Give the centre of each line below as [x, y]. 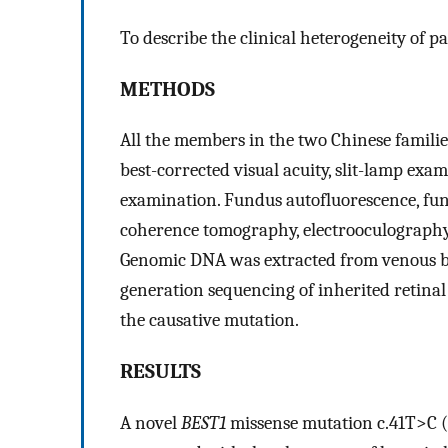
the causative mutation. [209, 320]
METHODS [167, 88]
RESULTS [160, 371]
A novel [150, 422]
